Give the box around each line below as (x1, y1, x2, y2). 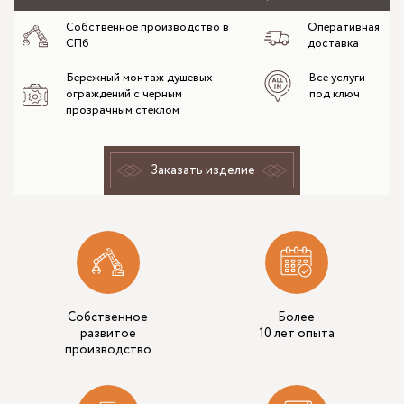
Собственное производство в (66, 18, 229, 36)
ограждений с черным (66, 85, 182, 103)
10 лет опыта (258, 324, 335, 343)
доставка (308, 34, 359, 52)
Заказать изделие (151, 161, 255, 179)
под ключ (309, 85, 360, 103)
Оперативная (308, 18, 380, 36)
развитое (79, 324, 136, 343)
